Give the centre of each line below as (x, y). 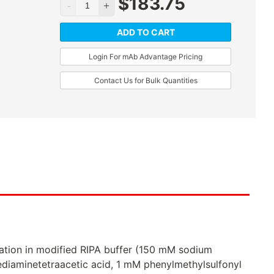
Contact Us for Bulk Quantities (146, 81)
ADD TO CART (146, 32)
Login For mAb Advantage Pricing (146, 57)
